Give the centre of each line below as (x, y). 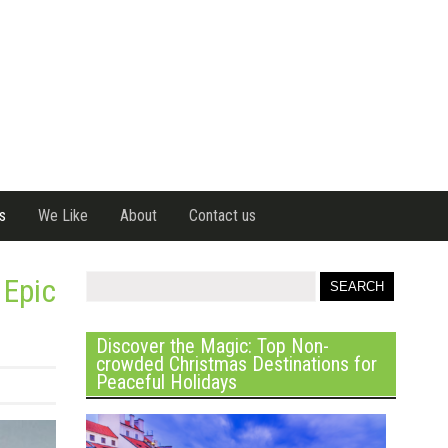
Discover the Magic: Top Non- (212, 346)
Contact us (222, 215)
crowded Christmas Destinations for (236, 364)
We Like (63, 215)
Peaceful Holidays (166, 382)
